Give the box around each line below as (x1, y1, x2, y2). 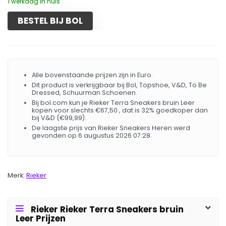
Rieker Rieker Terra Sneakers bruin (31, 203, 184, 215)
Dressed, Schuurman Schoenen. (32, 88, 137, 97)
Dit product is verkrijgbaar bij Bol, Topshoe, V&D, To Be (32, 81, 207, 89)
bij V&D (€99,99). (32, 114, 86, 122)
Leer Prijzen (16, 212, 66, 224)
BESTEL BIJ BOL (18, 15, 83, 27)
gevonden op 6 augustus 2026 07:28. (32, 131, 152, 140)
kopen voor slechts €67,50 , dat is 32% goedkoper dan (32, 106, 208, 115)
